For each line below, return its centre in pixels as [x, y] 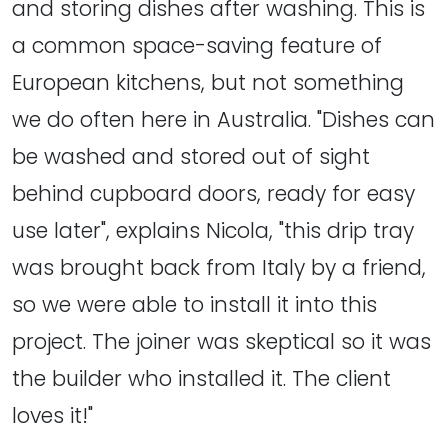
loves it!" [52, 415]
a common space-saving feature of [197, 45]
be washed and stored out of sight [191, 156]
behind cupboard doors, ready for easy [213, 193]
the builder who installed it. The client [201, 378]
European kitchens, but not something [208, 82]
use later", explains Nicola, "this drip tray [213, 230]
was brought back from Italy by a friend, [219, 267]
